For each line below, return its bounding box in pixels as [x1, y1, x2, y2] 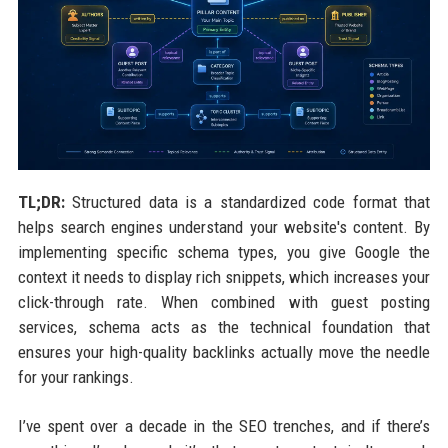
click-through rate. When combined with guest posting [17, 292, 431, 313]
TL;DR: [17, 192, 65, 213]
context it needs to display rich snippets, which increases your [17, 267, 431, 288]
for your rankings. [17, 367, 134, 388]
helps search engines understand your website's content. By [17, 217, 431, 238]
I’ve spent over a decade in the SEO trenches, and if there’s [17, 416, 431, 437]
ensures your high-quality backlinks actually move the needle [17, 342, 431, 363]
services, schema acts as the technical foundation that [17, 317, 431, 338]
